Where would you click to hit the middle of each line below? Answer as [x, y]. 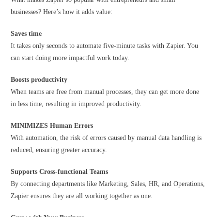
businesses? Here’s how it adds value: [62, 12]
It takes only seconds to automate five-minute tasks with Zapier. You [105, 46]
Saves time [26, 34]
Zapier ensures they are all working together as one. [83, 196]
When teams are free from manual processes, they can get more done [105, 92]
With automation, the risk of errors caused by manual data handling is [106, 138]
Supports [24, 172]
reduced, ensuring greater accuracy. [60, 150]
